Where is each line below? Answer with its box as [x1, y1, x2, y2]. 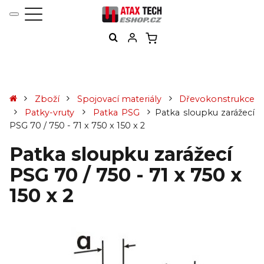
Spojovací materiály [77, 93, 162, 104]
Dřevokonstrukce [179, 93, 255, 104]
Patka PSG [93, 107, 140, 118]
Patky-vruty [25, 107, 75, 118]
